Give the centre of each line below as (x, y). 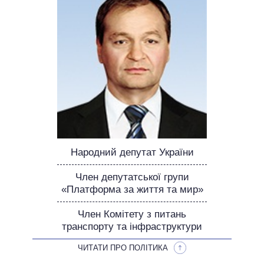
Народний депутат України (132, 152)
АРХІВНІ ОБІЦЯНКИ (132, 66)
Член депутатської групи (132, 177)
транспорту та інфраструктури (132, 226)
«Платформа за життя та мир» (132, 189)
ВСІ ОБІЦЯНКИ (132, 46)
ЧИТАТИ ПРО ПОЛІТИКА (123, 247)
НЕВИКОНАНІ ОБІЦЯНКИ (132, 6)
